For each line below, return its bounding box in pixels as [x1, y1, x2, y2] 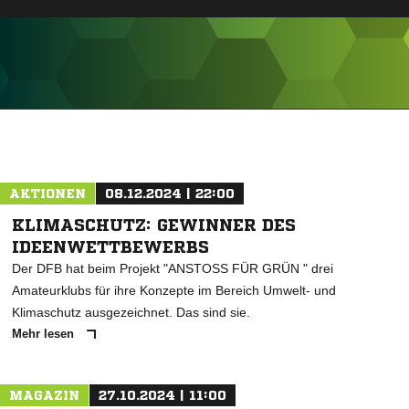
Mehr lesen [12, 327, 78, 341]
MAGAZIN [9, 389, 79, 402]
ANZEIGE [184, 113, 225, 123]
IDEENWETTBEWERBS [12, 238, 209, 255]
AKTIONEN [9, 187, 86, 200]
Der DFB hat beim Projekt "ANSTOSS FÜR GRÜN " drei [12, 261, 333, 276]
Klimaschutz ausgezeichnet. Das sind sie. [12, 305, 250, 320]
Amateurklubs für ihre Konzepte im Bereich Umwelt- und [12, 283, 336, 298]
